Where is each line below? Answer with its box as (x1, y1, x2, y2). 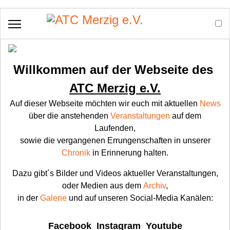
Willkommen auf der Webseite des (13, 63, 217, 76)
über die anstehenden (29, 111, 110, 120)
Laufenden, (94, 124, 136, 132)
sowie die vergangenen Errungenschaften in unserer (20, 136, 210, 145)
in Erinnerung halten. (90, 148, 168, 157)
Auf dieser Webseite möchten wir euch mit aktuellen (9, 99, 200, 108)
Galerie (40, 194, 67, 202)
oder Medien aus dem (62, 181, 143, 190)
